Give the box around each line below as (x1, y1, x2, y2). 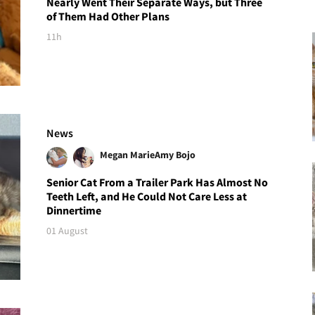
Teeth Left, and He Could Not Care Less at (46, 189, 247, 204)
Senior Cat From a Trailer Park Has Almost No (46, 175, 269, 190)
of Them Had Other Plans (46, 8, 170, 23)
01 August (46, 224, 89, 238)
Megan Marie (100, 148, 155, 162)
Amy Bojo (155, 148, 196, 162)
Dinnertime (46, 203, 102, 218)
